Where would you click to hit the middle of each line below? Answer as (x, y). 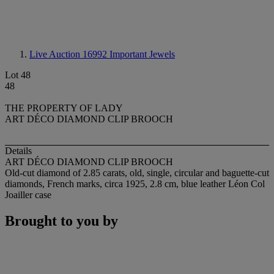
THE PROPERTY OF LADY (64, 108)
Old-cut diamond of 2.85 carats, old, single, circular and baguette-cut (137, 173)
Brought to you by (61, 221)
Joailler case (28, 195)
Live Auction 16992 (69, 54)
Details (18, 151)
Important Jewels (142, 54)
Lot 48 (18, 75)
